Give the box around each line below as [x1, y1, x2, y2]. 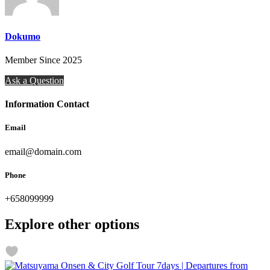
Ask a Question [5, 75, 64, 86]
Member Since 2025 [5, 54, 82, 65]
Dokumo [5, 31, 40, 42]
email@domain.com [5, 146, 81, 157]
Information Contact [5, 99, 89, 110]
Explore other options [5, 216, 139, 232]
